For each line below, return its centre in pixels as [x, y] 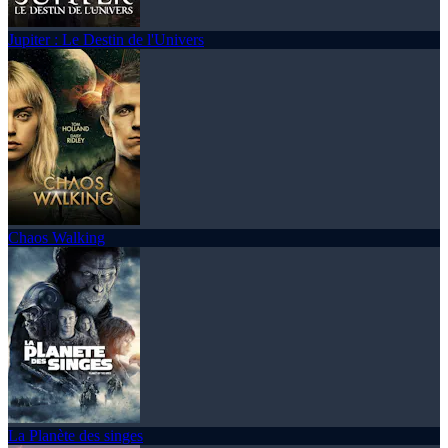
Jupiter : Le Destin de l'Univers [106, 39]
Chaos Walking [56, 237]
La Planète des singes [75, 435]
